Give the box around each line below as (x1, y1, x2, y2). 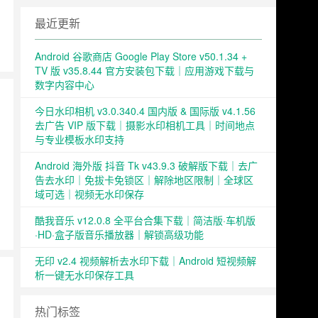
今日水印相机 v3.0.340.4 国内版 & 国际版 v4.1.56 (35, 104, 256, 119)
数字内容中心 (35, 77, 94, 92)
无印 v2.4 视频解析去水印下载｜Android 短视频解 (35, 253, 256, 268)
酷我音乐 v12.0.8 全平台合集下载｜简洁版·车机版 (35, 213, 256, 228)
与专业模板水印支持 (35, 132, 124, 147)
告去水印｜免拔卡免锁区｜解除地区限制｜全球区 (35, 172, 253, 187)
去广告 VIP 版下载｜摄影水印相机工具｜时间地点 (35, 118, 255, 133)
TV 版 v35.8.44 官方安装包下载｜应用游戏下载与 (35, 63, 254, 78)
